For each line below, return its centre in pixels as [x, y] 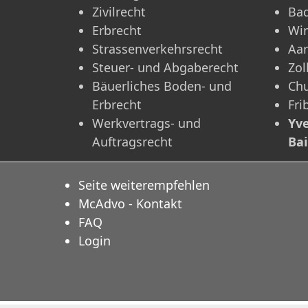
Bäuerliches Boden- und [162, 86]
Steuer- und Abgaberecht [165, 68]
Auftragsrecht [132, 142]
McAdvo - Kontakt [130, 204]
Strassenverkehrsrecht [157, 49]
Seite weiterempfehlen [144, 185]
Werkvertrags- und [146, 123]
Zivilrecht [119, 12]
